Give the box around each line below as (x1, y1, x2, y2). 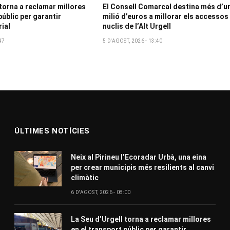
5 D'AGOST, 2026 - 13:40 (103, 37, 163, 44)
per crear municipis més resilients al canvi (71, 163, 215, 171)
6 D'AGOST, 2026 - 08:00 (71, 189, 131, 195)
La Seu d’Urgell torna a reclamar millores (71, 215, 212, 223)
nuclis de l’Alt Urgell (103, 22, 171, 30)
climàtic (71, 173, 99, 182)
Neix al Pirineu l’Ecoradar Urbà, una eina (71, 152, 207, 161)
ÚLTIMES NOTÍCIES (14, 126, 90, 136)
